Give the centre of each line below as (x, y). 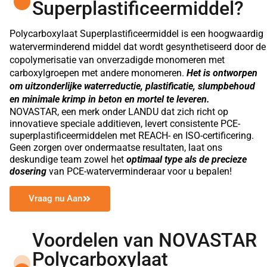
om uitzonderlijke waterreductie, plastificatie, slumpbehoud (132, 86)
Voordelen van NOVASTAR (145, 240)
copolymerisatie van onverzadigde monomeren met (117, 60)
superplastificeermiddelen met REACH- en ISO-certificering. (132, 135)
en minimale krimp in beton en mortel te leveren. (111, 99)
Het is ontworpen (222, 73)
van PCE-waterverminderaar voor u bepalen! (140, 171)
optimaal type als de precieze (185, 159)
